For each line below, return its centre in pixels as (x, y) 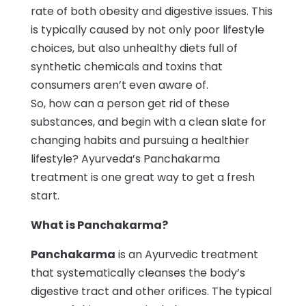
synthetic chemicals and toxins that (126, 66)
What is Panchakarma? (99, 225)
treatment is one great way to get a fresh (142, 177)
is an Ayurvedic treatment (186, 254)
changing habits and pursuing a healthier (140, 140)
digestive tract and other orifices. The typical (151, 291)
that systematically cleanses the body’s (138, 273)
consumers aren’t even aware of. (119, 85)
